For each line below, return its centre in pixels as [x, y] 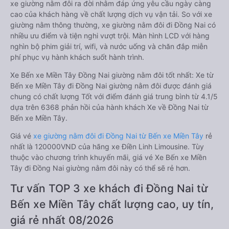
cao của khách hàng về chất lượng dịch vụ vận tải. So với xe [111, 14]
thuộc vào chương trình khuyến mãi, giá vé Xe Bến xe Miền [108, 157]
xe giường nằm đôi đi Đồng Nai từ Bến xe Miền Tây [119, 136]
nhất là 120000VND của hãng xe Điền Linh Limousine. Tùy [107, 146]
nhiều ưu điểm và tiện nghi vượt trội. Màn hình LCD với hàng [110, 36]
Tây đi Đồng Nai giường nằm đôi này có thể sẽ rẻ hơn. [100, 168]
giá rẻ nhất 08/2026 [62, 220]
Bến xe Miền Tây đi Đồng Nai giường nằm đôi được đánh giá [111, 86]
